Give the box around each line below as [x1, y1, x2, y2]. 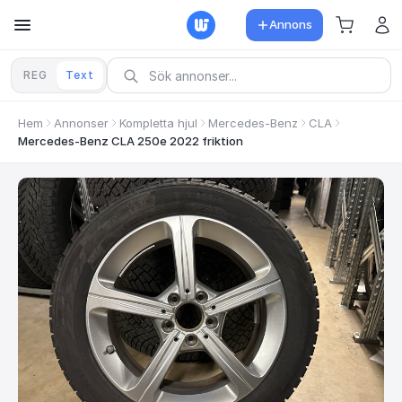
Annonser [54, 116, 109, 130]
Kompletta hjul [119, 116, 197, 130]
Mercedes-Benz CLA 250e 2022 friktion [18, 134, 243, 148]
